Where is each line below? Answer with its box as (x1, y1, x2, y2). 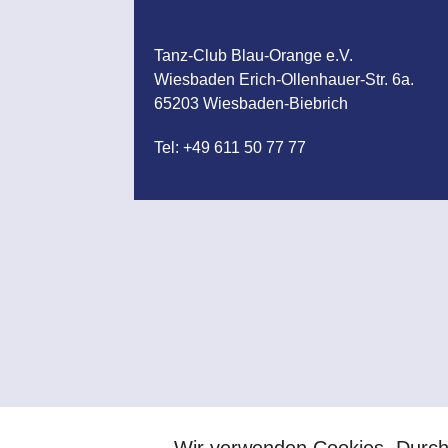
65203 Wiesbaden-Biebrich (154, 95, 349, 112)
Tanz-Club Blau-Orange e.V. (154, 47, 354, 64)
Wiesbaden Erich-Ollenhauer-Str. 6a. (154, 71, 415, 88)
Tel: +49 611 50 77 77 (154, 139, 307, 156)
